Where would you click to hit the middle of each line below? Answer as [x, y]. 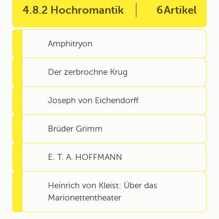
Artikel [180, 10]
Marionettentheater [85, 198]
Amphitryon [70, 44]
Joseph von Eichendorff [93, 100]
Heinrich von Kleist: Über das [103, 186]
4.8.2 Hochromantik [73, 10]
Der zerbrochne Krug [88, 72]
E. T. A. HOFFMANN [85, 157]
